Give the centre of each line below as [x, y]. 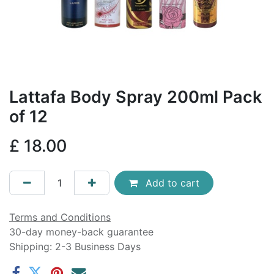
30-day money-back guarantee [81, 232]
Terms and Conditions [60, 217]
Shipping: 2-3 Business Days [75, 247]
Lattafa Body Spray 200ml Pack [135, 97]
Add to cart [171, 183]
